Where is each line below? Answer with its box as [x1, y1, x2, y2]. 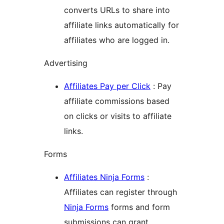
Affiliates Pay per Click [64, 81, 150, 91]
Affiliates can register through [64, 187, 177, 197]
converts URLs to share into [64, 5, 170, 15]
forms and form [108, 202, 170, 212]
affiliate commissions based [64, 96, 169, 106]
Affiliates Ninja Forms [64, 172, 144, 182]
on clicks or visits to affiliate [64, 111, 171, 121]
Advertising [44, 58, 87, 68]
